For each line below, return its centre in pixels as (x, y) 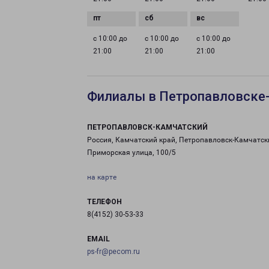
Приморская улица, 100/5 (131, 153)
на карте (102, 177)
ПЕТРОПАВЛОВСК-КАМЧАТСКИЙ (147, 127)
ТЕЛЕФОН (104, 202)
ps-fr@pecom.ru (113, 252)
